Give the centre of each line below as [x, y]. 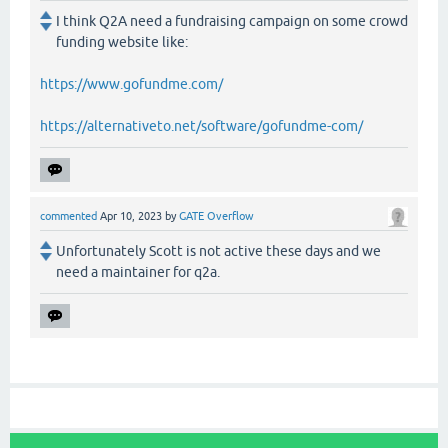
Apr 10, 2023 [131, 216]
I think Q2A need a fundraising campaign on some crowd [232, 21]
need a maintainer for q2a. [138, 272]
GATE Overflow [216, 216]
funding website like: [122, 42]
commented [68, 216]
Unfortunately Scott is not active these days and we [218, 251]
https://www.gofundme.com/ [131, 84]
